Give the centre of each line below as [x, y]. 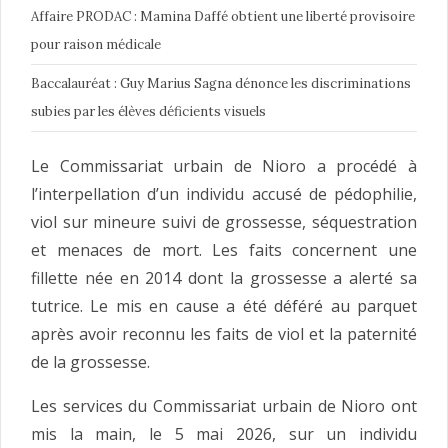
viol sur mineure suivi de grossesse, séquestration [224, 221]
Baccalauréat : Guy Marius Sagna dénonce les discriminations [221, 83]
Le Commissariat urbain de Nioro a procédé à [224, 165]
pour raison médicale [96, 44]
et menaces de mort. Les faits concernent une [224, 249]
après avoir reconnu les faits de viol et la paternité [224, 333]
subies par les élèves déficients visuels [148, 111]
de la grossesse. [90, 361]
